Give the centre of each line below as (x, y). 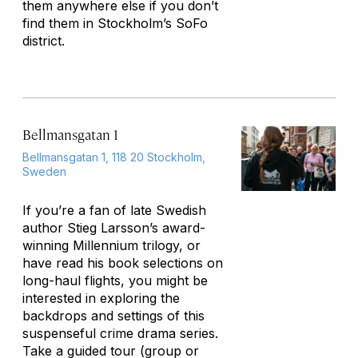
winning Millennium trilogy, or (111, 245)
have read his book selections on (123, 263)
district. (44, 41)
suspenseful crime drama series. (120, 333)
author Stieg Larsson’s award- (114, 228)
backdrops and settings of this (113, 316)
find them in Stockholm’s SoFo (115, 23)
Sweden (44, 171)
